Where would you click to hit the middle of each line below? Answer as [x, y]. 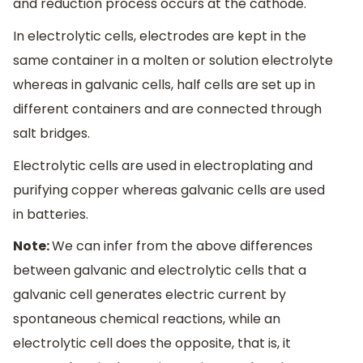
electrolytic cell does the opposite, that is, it [152, 344]
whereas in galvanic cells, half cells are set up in [164, 85]
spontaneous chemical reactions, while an [147, 319]
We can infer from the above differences [182, 246]
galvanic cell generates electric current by [149, 295]
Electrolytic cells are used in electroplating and [163, 165]
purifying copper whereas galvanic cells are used [169, 190]
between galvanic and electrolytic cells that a [160, 271]
